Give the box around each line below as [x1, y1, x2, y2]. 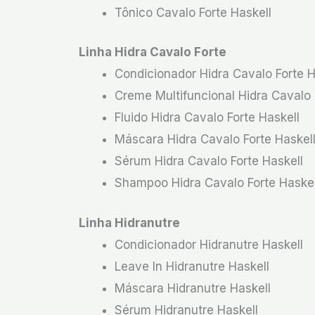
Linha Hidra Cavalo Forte [79, 45, 229, 59]
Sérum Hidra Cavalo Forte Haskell [115, 154, 303, 168]
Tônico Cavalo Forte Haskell [115, 5, 271, 20]
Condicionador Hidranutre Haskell [115, 237, 303, 252]
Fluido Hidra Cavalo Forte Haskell [115, 110, 300, 124]
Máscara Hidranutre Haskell [115, 281, 271, 295]
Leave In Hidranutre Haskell [115, 259, 269, 274]
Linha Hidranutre [79, 215, 180, 230]
